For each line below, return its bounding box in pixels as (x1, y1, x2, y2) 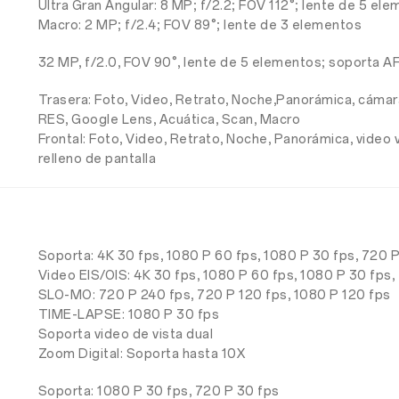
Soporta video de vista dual (37, 327, 214, 342)
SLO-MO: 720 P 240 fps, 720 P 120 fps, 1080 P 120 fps (37, 288, 391, 303)
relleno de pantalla (37, 151, 157, 167)
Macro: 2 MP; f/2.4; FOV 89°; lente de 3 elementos (37, 18, 362, 33)
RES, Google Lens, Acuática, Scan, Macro (37, 112, 301, 127)
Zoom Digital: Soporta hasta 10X (37, 346, 246, 362)
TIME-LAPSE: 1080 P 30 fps (37, 307, 220, 322)
